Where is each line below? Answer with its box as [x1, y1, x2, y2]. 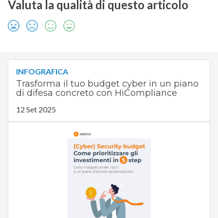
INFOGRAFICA [16, 67, 68, 76]
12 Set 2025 [16, 105, 56, 114]
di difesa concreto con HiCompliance [16, 88, 177, 99]
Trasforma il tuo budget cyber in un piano [16, 78, 199, 90]
